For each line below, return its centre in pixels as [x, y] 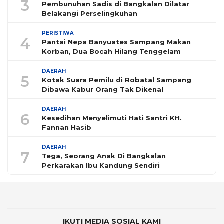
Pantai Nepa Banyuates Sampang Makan [116, 42]
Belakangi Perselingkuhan [90, 14]
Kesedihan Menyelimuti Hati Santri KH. [112, 118]
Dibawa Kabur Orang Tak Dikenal [103, 90]
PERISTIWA [58, 33]
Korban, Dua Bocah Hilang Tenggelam [111, 52]
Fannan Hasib [67, 128]
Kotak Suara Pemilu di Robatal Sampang [117, 80]
